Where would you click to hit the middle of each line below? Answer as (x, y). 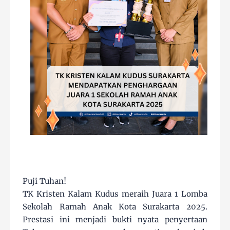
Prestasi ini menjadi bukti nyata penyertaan (115, 220)
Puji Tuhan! (45, 181)
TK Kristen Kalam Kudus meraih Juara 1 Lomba (115, 194)
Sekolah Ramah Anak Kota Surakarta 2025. (115, 207)
